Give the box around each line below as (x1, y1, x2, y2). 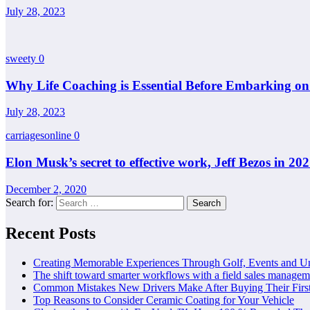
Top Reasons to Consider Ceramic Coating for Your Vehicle (33, 293, 294, 306)
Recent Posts (6, 224, 95, 242)
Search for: (6, 196, 53, 208)
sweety (6, 52, 39, 64)
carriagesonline (6, 129, 74, 142)
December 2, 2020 (6, 183, 86, 195)
